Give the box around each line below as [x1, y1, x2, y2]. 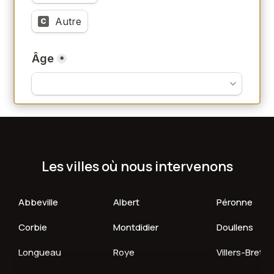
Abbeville [18, 196, 59, 209]
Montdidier [113, 221, 159, 234]
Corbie [18, 221, 48, 234]
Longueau [18, 246, 62, 259]
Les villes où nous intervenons [41, 157, 233, 176]
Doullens [217, 221, 254, 234]
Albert [113, 196, 140, 209]
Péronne [217, 196, 253, 209]
